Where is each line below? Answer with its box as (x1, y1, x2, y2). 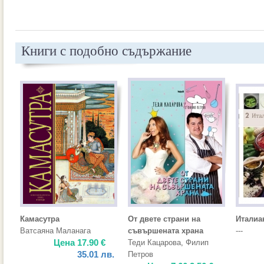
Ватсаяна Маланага (20, 226, 91, 235)
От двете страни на (128, 214, 200, 223)
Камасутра (20, 214, 60, 223)
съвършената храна (128, 226, 203, 235)
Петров (128, 250, 153, 259)
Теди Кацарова (128, 238, 181, 247)
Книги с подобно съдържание (21, 44, 192, 58)
